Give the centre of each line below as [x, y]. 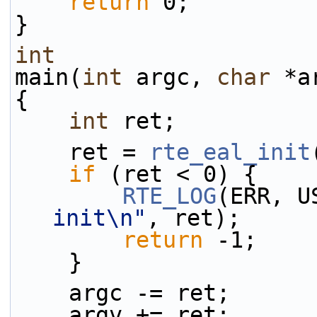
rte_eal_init [230, 152]
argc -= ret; [149, 293]
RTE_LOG [169, 196]
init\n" [99, 218]
